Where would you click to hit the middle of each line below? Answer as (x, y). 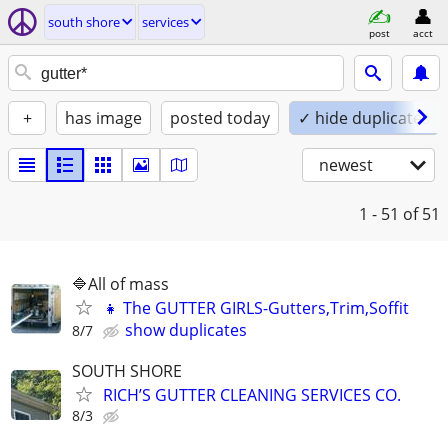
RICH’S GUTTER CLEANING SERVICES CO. (252, 395)
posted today (220, 118)
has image (103, 118)
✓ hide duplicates (364, 118)
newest (346, 165)
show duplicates (186, 330)
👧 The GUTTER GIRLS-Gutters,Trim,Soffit (256, 308)
